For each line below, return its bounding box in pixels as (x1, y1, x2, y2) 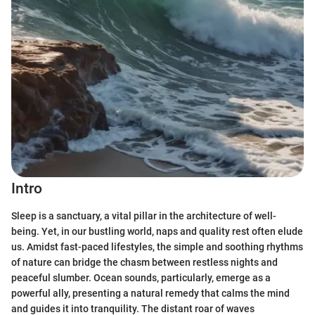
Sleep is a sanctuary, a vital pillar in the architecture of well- (11, 210, 276, 221)
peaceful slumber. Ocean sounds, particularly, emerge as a (11, 271, 271, 283)
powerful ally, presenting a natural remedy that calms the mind (11, 287, 290, 299)
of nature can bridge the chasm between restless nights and (11, 256, 278, 268)
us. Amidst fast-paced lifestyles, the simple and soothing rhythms (11, 240, 303, 252)
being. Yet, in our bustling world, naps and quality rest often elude (11, 225, 303, 237)
